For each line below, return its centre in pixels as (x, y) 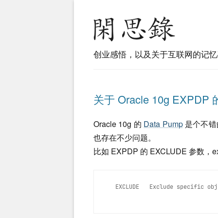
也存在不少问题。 (125, 137)
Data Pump (163, 124)
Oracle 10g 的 (119, 124)
